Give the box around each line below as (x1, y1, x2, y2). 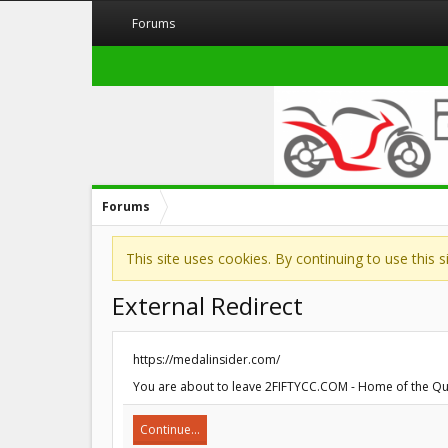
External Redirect (112, 289, 303, 322)
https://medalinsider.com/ (133, 351, 280, 368)
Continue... (140, 421, 200, 438)
